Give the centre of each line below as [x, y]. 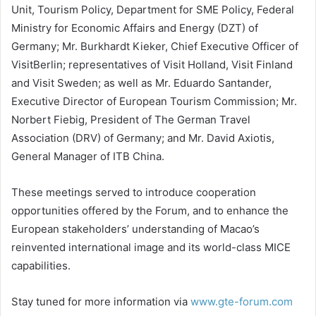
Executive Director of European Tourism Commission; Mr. [154, 101]
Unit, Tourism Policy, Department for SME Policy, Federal [153, 10]
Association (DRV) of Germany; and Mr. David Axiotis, [143, 138]
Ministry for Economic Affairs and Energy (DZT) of [135, 28]
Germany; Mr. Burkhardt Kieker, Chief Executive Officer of [155, 46]
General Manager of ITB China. [88, 156]
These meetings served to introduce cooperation [134, 192]
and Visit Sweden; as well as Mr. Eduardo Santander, [141, 83]
